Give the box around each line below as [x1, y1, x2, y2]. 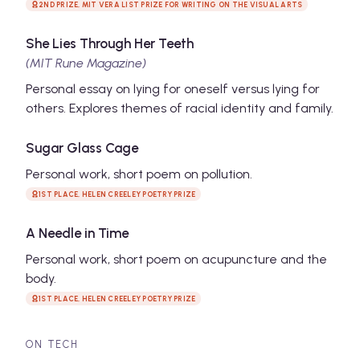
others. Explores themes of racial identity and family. [26, 100, 333, 116]
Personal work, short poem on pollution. [26, 166, 252, 182]
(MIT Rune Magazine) [26, 55, 146, 71]
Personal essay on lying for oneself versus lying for [26, 80, 320, 96]
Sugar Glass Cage [26, 139, 138, 156]
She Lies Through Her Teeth [26, 35, 194, 51]
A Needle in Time [26, 224, 129, 241]
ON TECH [26, 337, 80, 350]
